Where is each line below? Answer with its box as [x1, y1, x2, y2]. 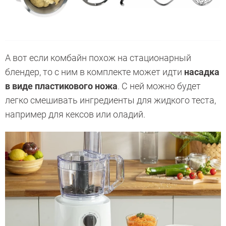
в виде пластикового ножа [5, 81, 118, 92]
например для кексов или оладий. [5, 109, 145, 120]
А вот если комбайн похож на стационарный [5, 52, 191, 64]
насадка [184, 67, 219, 78]
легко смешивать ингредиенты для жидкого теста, [5, 95, 216, 106]
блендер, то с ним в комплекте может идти [5, 67, 184, 78]
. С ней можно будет [118, 81, 201, 92]
